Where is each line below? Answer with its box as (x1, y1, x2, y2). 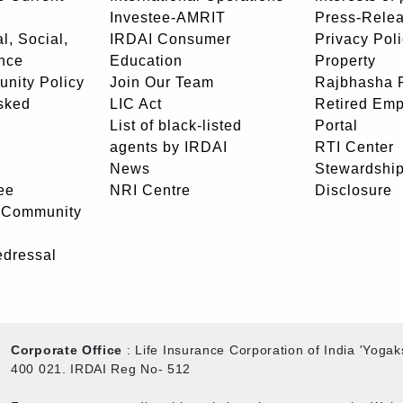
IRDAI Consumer (110, 31, 231, 47)
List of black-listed (110, 117, 242, 133)
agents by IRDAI (110, 139, 228, 155)
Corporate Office (11, 343, 123, 357)
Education (110, 52, 183, 68)
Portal (315, 117, 358, 133)
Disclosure (315, 182, 392, 198)
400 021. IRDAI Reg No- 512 (11, 362, 192, 376)
